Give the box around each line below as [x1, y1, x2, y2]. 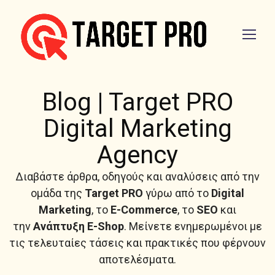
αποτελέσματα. [99, 253, 176, 266]
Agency [97, 141, 178, 169]
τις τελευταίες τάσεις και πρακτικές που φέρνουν [9, 236, 266, 249]
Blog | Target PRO [42, 88, 233, 117]
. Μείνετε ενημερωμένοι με [124, 220, 262, 233]
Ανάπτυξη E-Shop [33, 220, 124, 233]
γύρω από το [145, 187, 209, 199]
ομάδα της [31, 187, 82, 199]
